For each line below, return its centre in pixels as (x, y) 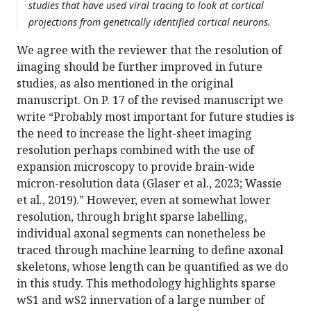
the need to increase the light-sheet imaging (134, 134)
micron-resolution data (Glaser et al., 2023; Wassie (149, 184)
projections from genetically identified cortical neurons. (151, 22)
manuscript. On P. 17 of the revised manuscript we (150, 100)
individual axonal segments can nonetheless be (141, 234)
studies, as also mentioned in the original (125, 84)
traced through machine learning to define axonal (150, 250)
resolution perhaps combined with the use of (135, 150)
